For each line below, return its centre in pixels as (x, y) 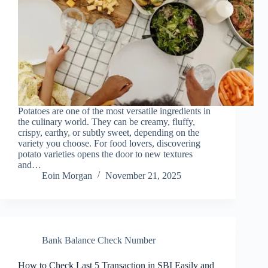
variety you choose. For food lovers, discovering (109, 143)
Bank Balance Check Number (99, 240)
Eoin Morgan (67, 175)
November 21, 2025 (143, 175)
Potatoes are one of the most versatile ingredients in (114, 111)
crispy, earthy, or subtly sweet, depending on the (109, 132)
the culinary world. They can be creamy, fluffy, (106, 121)
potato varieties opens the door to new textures (105, 154)
